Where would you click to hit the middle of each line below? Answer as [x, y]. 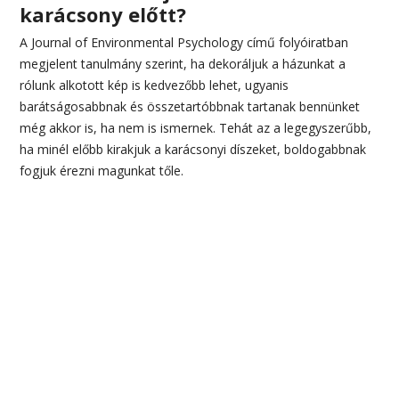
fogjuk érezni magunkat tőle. [102, 170]
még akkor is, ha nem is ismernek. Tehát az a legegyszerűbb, [196, 127]
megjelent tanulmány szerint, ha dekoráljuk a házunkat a [183, 63]
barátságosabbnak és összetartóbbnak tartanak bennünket [190, 106]
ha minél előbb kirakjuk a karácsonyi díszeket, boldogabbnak [193, 149]
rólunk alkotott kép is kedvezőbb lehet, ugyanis [155, 85]
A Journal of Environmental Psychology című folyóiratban [184, 42]
